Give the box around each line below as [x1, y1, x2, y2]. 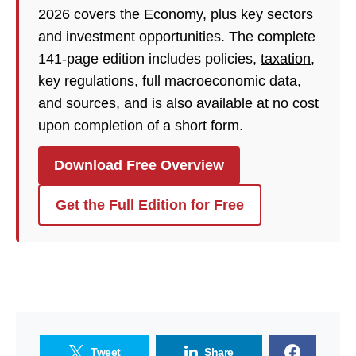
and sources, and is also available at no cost [38, 95, 319, 111]
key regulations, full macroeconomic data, [38, 73, 301, 89]
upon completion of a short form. [38, 118, 243, 133]
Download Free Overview [54, 157, 224, 173]
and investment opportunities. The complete [38, 29, 315, 44]
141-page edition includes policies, [38, 51, 261, 67]
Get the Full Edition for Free [56, 197, 244, 213]
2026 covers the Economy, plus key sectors [38, 6, 313, 22]
